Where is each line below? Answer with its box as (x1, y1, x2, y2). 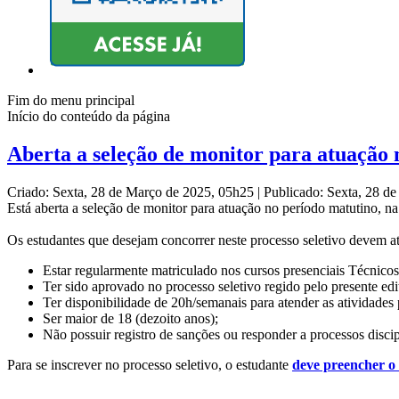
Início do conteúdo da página (7, 109, 170, 125)
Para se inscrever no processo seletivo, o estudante (7, 357, 292, 373)
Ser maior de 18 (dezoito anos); (43, 311, 218, 327)
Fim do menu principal (7, 93, 134, 109)
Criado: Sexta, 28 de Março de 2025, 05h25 (7, 184, 257, 200)
